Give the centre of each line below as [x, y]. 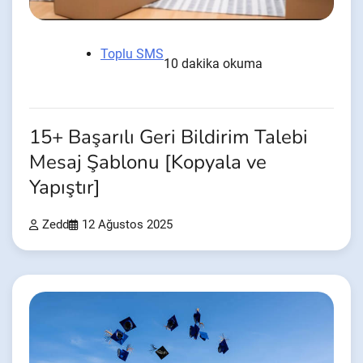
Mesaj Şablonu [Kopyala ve [148, 162]
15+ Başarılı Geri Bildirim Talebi [169, 137]
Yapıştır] [65, 187]
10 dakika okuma [213, 63]
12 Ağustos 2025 [127, 224]
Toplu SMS [132, 53]
